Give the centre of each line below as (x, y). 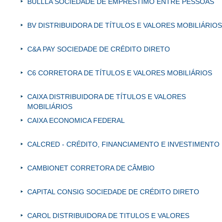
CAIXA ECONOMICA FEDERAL (76, 121)
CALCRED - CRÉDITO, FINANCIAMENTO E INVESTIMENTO (123, 144)
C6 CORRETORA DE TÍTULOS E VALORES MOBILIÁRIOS (120, 73)
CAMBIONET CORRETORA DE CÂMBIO (91, 168)
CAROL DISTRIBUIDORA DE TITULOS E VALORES (108, 216)
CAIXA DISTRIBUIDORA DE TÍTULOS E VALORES (107, 97)
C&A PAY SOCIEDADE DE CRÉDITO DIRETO (99, 49)
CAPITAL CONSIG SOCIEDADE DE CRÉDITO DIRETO (113, 192)
